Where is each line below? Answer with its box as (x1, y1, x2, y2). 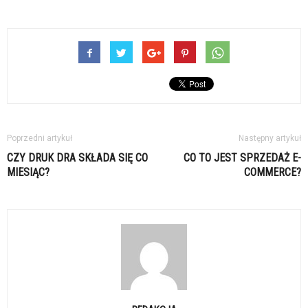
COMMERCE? (244, 166, 301, 179)
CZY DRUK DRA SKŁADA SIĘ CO (7, 151, 148, 164)
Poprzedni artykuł (7, 133, 72, 143)
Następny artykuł (239, 133, 301, 143)
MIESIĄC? (7, 166, 49, 179)
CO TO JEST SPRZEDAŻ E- (184, 151, 301, 164)
